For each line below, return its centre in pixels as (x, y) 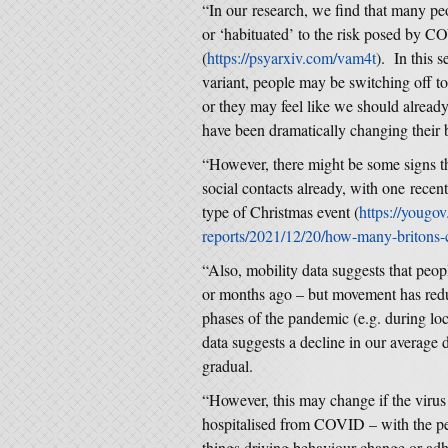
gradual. (227, 365)
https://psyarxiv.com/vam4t (291, 57)
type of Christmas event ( (280, 211)
